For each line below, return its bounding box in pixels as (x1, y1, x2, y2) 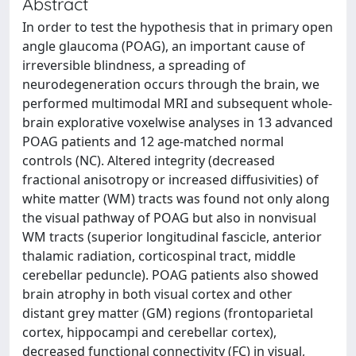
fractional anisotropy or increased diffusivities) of (22, 171, 319, 188)
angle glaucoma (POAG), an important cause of (22, 37, 305, 55)
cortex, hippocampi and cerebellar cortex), (22, 323, 277, 341)
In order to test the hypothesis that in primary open (22, 18, 333, 36)
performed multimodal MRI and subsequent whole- (22, 95, 332, 112)
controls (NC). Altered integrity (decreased (22, 152, 275, 169)
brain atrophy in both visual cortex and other (22, 285, 292, 303)
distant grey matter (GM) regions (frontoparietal (22, 304, 313, 322)
